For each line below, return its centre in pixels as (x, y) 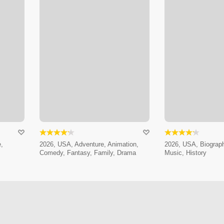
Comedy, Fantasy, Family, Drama (87, 153)
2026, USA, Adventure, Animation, (89, 144)
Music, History (185, 153)
